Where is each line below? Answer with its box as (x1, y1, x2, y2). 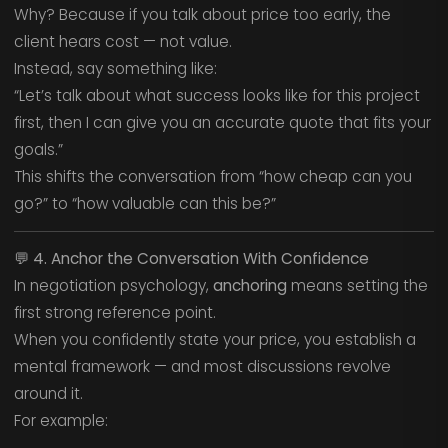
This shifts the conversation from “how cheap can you (13, 166, 412, 188)
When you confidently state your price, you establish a (13, 329, 416, 351)
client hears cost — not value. (13, 31, 232, 53)
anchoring (212, 275, 287, 297)
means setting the (286, 275, 428, 297)
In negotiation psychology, (13, 275, 213, 297)
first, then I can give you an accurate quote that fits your (13, 112, 431, 134)
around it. (13, 383, 83, 405)
